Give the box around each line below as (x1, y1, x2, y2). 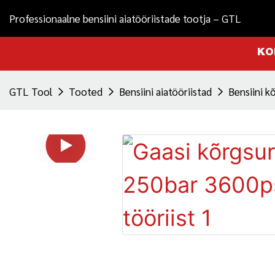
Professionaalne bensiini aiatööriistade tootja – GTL (9, 12, 241, 25)
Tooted (69, 85, 103, 98)
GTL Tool (9, 85, 52, 98)
